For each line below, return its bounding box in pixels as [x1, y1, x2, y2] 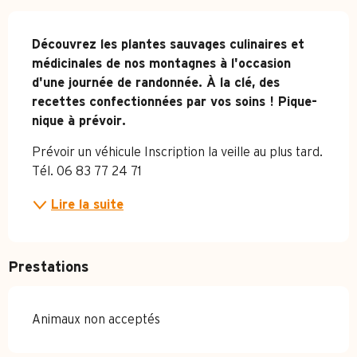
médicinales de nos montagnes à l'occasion [32, 57, 291, 71]
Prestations [8, 261, 89, 276]
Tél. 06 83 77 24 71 [32, 165, 141, 178]
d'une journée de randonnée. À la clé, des [32, 76, 280, 90]
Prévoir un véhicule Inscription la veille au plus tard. [32, 146, 323, 159]
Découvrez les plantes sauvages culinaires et [32, 38, 304, 52]
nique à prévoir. [32, 115, 126, 128]
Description [8, 17, 158, 45]
